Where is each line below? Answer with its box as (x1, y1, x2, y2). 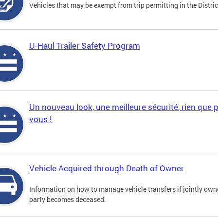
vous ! (29, 113, 52, 125)
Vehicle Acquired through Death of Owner (29, 163, 184, 174)
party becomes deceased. (29, 195, 106, 204)
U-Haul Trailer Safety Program (29, 40, 140, 52)
